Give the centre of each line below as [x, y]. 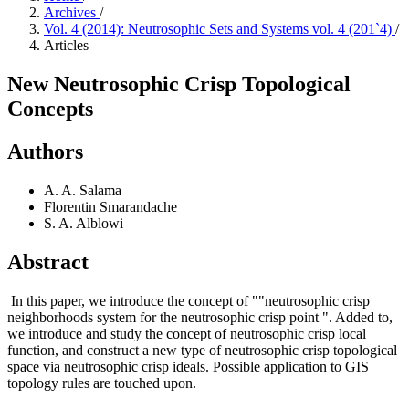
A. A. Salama [83, 190]
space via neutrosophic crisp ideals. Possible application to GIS [188, 366]
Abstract [48, 262]
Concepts [50, 108]
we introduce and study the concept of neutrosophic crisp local [187, 333]
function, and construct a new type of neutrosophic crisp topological [202, 350]
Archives [72, 12]
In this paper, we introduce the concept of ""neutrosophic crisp [189, 300]
